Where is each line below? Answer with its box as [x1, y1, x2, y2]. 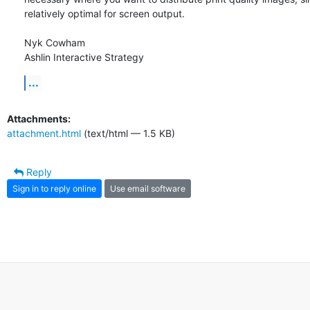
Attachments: [7, 113, 71, 125]
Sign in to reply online [12, 183, 96, 194]
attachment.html [7, 127, 81, 140]
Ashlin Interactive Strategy [24, 51, 144, 64]
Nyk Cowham [24, 37, 85, 49]
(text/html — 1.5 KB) [81, 127, 175, 140]
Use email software [110, 183, 185, 194]
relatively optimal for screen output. [24, 8, 185, 20]
